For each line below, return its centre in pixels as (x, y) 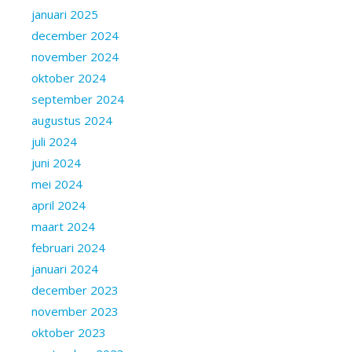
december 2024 (75, 35)
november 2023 (75, 311)
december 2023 (75, 290)
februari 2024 (68, 247)
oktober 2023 (69, 332)
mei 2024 (57, 183)
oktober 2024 (69, 77)
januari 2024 (65, 268)
